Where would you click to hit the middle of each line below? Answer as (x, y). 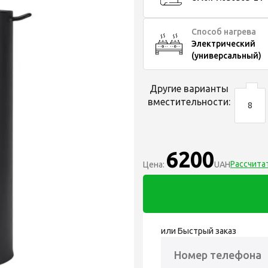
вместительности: (189, 101)
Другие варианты (189, 88)
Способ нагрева (224, 32)
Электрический (223, 44)
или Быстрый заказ (199, 231)
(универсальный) (226, 56)
